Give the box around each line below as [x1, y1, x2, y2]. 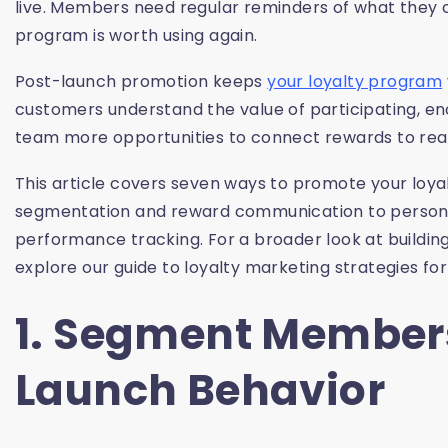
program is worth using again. [15, 24, 258, 48]
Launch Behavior [15, 361, 385, 421]
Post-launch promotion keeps [15, 70, 268, 94]
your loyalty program [267, 70, 443, 94]
